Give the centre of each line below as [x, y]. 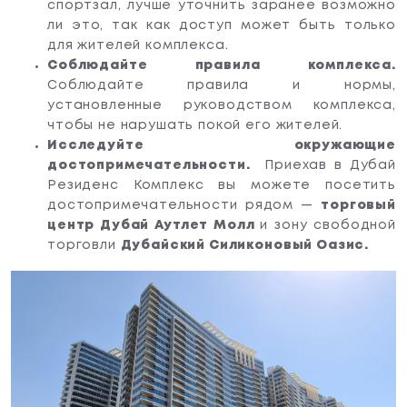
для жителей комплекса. [138, 46]
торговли [84, 246]
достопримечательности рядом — [184, 206]
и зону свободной [328, 226]
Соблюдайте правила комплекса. [222, 66]
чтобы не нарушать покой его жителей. [195, 126]
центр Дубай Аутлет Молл [154, 226]
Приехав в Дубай [323, 166]
